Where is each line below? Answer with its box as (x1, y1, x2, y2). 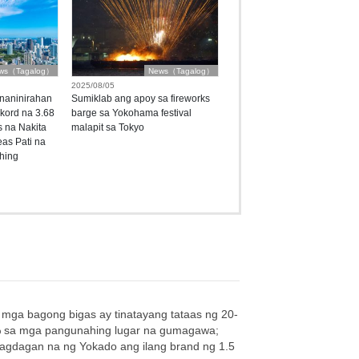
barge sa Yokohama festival (71, 107, 192, 119)
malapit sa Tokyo (71, 122, 144, 134)
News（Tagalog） (147, 67, 214, 76)
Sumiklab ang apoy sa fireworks (71, 93, 210, 105)
